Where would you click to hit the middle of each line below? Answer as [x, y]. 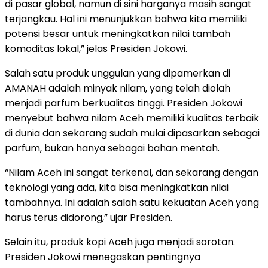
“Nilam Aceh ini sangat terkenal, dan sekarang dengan [132, 172]
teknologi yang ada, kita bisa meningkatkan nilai [117, 187]
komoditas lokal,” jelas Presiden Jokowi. [96, 48]
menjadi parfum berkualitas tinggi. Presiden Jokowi [124, 103]
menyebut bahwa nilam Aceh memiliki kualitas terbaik [132, 118]
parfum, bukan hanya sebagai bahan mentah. [112, 148]
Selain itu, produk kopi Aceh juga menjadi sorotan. [120, 242]
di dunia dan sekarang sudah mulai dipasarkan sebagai [132, 133]
